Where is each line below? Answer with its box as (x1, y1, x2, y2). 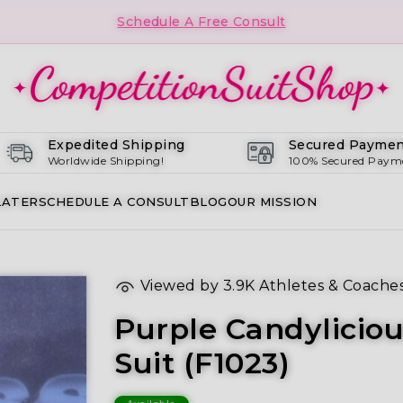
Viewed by (136, 277, 223, 294)
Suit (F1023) (114, 345, 290, 381)
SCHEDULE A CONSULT (38, 194, 190, 209)
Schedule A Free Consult (117, 13, 286, 30)
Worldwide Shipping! (47, 154, 165, 167)
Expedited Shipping (47, 137, 185, 153)
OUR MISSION (227, 194, 317, 209)
